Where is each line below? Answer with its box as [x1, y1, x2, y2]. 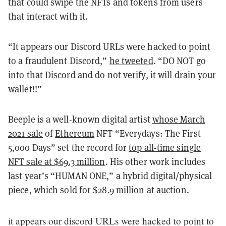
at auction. [144, 184, 189, 196]
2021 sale [8, 127, 43, 139]
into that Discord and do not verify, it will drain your [8, 69, 216, 81]
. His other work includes [105, 155, 206, 167]
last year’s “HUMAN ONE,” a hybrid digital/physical [8, 169, 212, 182]
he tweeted [109, 54, 153, 67]
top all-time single [129, 141, 201, 153]
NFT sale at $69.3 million [8, 155, 105, 167]
